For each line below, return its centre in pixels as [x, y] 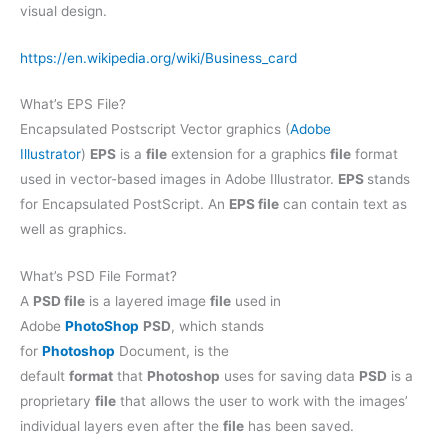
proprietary [57, 401]
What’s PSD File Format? [98, 276]
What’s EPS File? [73, 104]
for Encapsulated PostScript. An [124, 204]
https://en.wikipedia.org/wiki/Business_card [158, 57]
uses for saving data [289, 376]
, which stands [217, 326]
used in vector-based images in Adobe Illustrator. [179, 179]
